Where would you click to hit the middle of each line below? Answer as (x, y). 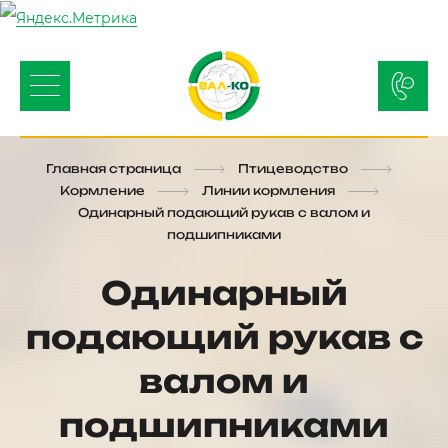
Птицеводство (293, 168)
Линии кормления (268, 190)
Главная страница (113, 168)
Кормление (102, 190)
